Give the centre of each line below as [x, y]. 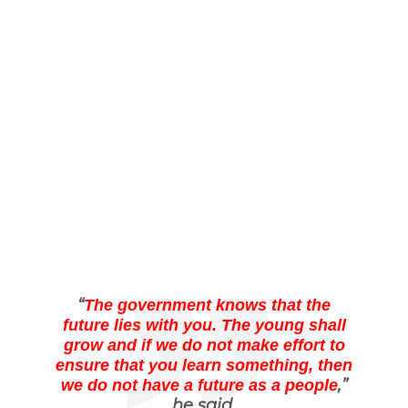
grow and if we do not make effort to [204, 346]
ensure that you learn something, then [204, 366]
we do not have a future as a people [199, 386]
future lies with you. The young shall [204, 326]
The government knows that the [207, 306]
